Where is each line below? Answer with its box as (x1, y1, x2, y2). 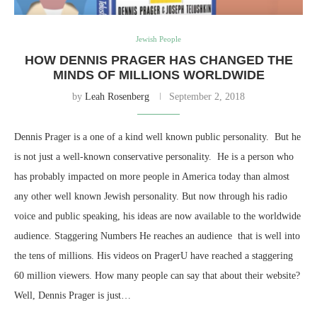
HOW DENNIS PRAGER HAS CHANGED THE (24, 52, 293, 67)
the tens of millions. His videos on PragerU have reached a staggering (14, 250, 293, 261)
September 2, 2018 (169, 91, 245, 102)
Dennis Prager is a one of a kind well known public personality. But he (14, 131, 301, 142)
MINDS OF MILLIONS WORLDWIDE (52, 67, 265, 82)
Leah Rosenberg (85, 91, 149, 102)
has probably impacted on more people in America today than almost (14, 171, 289, 182)
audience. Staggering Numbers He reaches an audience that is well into (14, 230, 300, 241)
